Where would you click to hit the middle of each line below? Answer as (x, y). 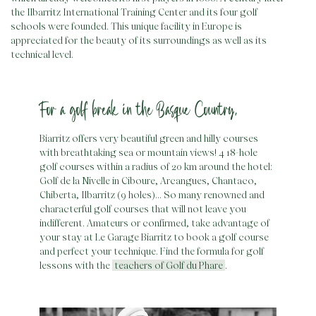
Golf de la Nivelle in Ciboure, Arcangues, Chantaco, (148, 180)
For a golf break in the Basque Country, (139, 110)
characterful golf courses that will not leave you (143, 208)
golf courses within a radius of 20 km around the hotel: (156, 166)
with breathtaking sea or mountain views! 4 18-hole (148, 152)
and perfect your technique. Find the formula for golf (152, 251)
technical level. (42, 54)
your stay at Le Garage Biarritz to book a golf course (154, 237)
